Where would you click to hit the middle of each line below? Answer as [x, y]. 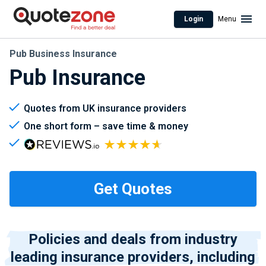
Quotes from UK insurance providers [105, 108]
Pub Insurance [77, 78]
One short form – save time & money [106, 126]
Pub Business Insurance [63, 54]
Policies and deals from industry [133, 239]
